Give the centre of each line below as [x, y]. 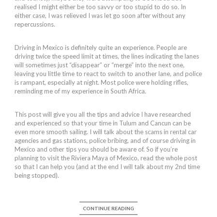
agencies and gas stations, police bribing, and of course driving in [105, 140]
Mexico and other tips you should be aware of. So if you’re [96, 149]
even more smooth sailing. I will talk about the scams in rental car [106, 132]
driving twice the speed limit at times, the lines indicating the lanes [107, 56]
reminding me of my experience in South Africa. [80, 91]
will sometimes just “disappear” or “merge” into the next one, [100, 65]
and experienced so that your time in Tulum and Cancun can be [103, 123]
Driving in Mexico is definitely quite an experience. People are [101, 47]
